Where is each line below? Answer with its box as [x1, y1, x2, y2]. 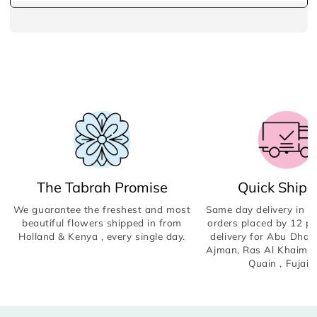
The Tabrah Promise [36, 178, 168, 196]
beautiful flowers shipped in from [22, 216, 182, 229]
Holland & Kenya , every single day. [18, 229, 185, 242]
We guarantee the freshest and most [13, 202, 191, 215]
